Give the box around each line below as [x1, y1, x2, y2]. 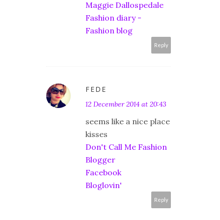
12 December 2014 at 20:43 [85, 100, 166, 109]
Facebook [85, 167, 121, 178]
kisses [85, 129, 108, 139]
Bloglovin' [85, 180, 122, 191]
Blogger [85, 155, 115, 165]
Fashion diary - [85, 13, 141, 23]
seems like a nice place [85, 116, 170, 127]
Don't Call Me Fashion [85, 142, 167, 152]
